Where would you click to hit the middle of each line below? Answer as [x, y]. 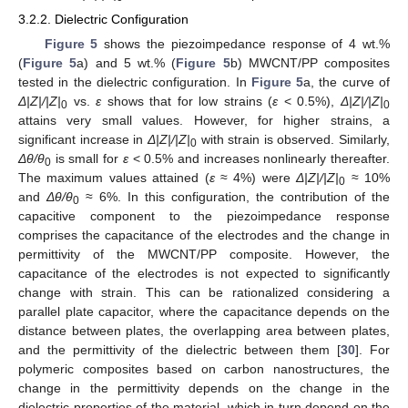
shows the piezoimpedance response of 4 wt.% [244, 44]
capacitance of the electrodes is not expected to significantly [204, 274]
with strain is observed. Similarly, [293, 140]
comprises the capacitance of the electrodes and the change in [204, 235]
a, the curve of [347, 82]
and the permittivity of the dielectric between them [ [179, 350]
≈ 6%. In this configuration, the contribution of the [235, 197]
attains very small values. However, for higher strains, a [204, 121]
